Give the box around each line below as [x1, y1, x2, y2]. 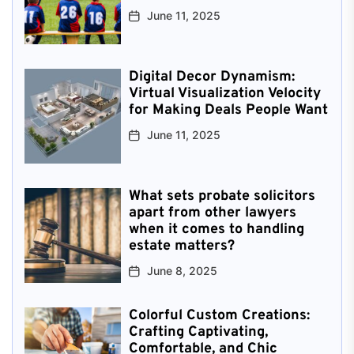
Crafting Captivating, [128, 322, 268, 341]
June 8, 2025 [146, 263, 217, 277]
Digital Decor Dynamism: [128, 67, 295, 86]
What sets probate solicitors [128, 186, 315, 205]
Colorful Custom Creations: [128, 306, 310, 325]
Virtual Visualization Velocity [128, 84, 321, 103]
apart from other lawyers [128, 203, 296, 222]
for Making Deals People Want [128, 100, 328, 119]
